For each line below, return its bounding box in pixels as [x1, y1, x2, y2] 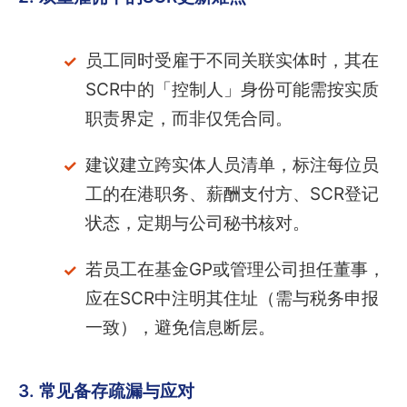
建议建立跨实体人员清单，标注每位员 [84, 154, 379, 176]
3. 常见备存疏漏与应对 [18, 381, 194, 402]
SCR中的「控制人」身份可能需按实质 [84, 79, 379, 101]
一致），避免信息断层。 [84, 317, 275, 339]
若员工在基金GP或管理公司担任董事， [84, 259, 385, 281]
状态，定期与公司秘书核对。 [84, 213, 310, 234]
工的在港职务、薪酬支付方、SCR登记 [84, 184, 379, 205]
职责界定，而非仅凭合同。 [84, 108, 293, 130]
